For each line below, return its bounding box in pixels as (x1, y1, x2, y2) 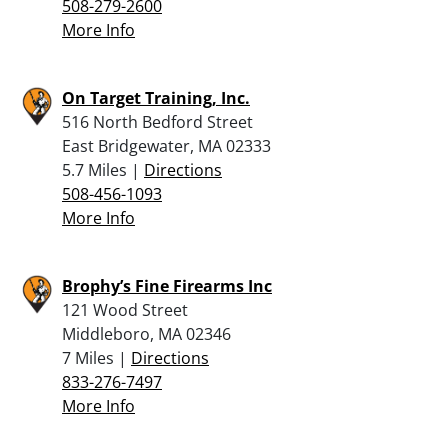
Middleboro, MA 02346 (62, 322, 231, 345)
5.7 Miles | (62, 158, 144, 181)
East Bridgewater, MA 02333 (62, 134, 271, 157)
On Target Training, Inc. (62, 86, 250, 109)
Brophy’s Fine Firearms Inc (62, 274, 272, 297)
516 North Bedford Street (62, 110, 253, 133)
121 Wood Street (62, 298, 188, 321)
